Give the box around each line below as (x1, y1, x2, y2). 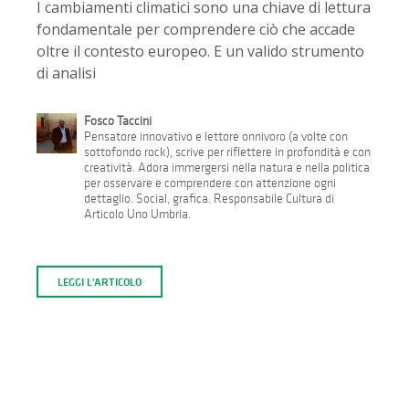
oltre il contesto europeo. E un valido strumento (37, 41, 364, 62)
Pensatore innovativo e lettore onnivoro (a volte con (83, 129, 348, 145)
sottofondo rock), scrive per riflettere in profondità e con (83, 144, 371, 161)
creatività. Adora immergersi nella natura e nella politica (83, 160, 370, 176)
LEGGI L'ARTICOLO (57, 274, 142, 289)
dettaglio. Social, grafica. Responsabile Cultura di (83, 191, 334, 207)
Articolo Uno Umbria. (83, 206, 191, 223)
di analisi (37, 63, 96, 84)
